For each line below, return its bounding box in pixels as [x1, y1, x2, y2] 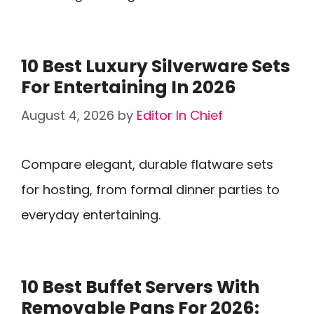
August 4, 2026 [21, 107, 114, 124]
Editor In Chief [137, 107, 223, 124]
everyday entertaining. [21, 206, 161, 224]
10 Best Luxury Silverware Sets [21, 54, 290, 78]
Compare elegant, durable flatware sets [21, 156, 273, 173]
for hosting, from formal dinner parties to [21, 181, 280, 198]
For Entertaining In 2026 [21, 75, 236, 100]
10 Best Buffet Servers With [21, 275, 259, 299]
